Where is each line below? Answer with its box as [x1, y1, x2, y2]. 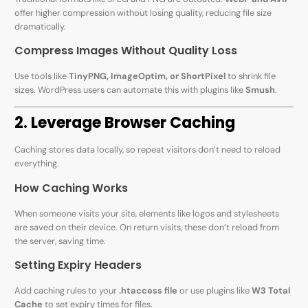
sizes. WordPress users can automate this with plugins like [14, 84, 246, 96]
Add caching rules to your [14, 285, 120, 297]
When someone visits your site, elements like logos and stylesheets [14, 207, 280, 219]
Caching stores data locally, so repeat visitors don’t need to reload [14, 144, 281, 156]
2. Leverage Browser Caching [14, 112, 236, 134]
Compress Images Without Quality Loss [14, 43, 238, 59]
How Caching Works [14, 179, 129, 196]
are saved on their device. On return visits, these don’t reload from [14, 221, 280, 233]
